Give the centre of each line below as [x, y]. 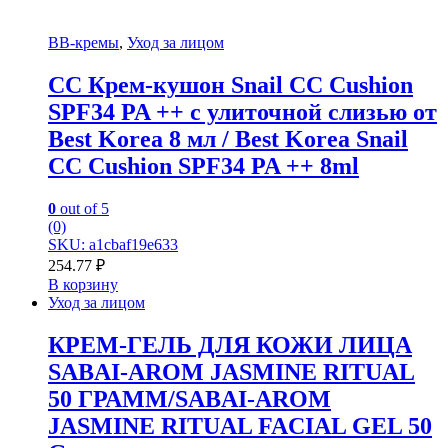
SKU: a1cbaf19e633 [113, 244]
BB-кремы [83, 42]
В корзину [83, 284]
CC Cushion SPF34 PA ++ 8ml [203, 165]
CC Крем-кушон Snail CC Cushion [230, 84]
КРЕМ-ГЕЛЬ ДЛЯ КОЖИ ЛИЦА [230, 344]
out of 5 [82, 208]
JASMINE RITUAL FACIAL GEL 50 [240, 425]
